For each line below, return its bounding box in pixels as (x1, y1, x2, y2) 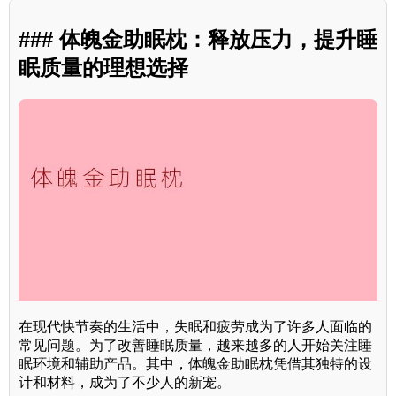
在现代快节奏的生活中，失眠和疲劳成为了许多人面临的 (19, 319, 372, 335)
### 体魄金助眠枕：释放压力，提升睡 (19, 27, 377, 51)
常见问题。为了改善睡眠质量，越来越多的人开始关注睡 (19, 338, 372, 354)
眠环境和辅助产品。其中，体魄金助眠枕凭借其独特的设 (19, 356, 372, 372)
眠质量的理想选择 (19, 55, 188, 80)
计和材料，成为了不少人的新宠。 (19, 375, 231, 391)
